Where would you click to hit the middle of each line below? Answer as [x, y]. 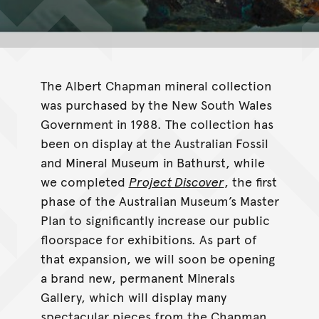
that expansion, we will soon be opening [157, 258]
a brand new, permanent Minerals [137, 278]
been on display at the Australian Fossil [154, 143]
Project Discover [176, 182]
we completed [84, 182]
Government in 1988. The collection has [157, 124]
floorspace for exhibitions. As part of [148, 239]
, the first [250, 182]
